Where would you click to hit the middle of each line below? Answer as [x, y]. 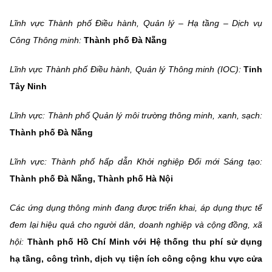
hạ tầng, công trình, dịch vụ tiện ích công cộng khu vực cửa [136, 258]
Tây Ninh [28, 86]
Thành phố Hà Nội [135, 178]
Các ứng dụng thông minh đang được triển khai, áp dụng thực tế [136, 207]
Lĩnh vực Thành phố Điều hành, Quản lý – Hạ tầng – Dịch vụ [136, 23]
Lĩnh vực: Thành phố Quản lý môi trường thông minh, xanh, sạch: [136, 115]
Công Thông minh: [47, 40]
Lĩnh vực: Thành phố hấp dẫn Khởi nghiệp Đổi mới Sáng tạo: [136, 161]
